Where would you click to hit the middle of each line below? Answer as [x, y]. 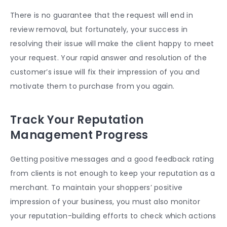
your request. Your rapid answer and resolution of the [108, 58]
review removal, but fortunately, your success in [99, 30]
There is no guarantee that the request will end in [102, 15]
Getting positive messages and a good [83, 159]
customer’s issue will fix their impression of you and [105, 72]
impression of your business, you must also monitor [105, 202]
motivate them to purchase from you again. [92, 86]
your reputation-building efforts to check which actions [113, 216]
